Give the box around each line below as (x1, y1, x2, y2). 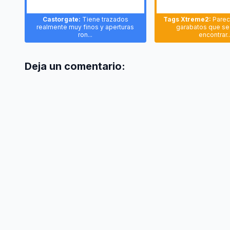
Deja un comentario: (25, 60, 125, 72)
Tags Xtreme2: (163, 15, 211, 23)
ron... (78, 31, 93, 39)
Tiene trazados (80, 15, 128, 23)
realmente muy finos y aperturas (36, 23, 135, 31)
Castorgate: (42, 15, 81, 23)
